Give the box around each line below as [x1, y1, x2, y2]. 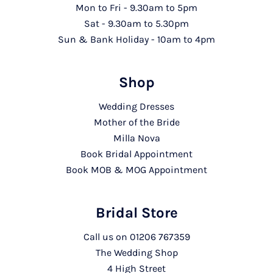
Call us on [83, 231, 130, 243]
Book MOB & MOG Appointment [66, 164, 207, 176]
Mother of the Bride [93, 116, 180, 129]
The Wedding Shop [95, 247, 178, 259]
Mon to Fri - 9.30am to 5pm [76, 2, 197, 14]
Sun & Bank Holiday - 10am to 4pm [58, 34, 215, 46]
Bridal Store [95, 204, 178, 222]
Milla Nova [113, 132, 160, 144]
